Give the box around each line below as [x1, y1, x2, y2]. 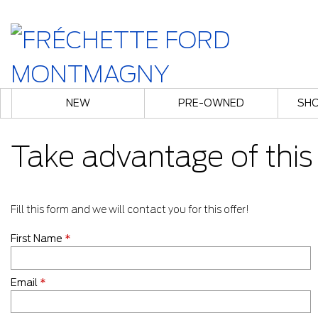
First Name [11, 233, 65, 244]
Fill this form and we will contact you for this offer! [11, 204, 249, 215]
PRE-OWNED [177, 97, 244, 109]
